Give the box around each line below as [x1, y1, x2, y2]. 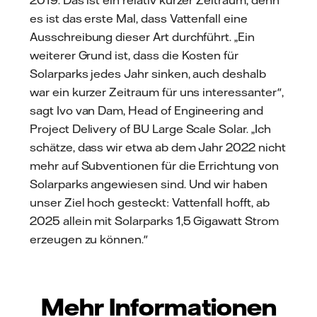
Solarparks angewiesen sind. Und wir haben [30, 176, 267, 191]
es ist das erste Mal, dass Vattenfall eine [30, 11, 248, 25]
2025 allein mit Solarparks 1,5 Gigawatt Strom [30, 213, 279, 228]
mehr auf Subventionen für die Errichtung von [30, 158, 279, 173]
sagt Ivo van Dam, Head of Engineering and [30, 103, 263, 117]
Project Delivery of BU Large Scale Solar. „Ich [30, 121, 271, 136]
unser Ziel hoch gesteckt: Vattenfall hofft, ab [30, 195, 270, 209]
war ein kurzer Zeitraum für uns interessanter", [30, 84, 284, 99]
